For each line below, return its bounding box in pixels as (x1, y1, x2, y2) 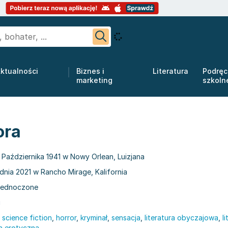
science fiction (2, 213, 52, 222)
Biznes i (76, 67, 104, 75)
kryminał (80, 213, 107, 222)
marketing (76, 76, 112, 84)
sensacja (111, 213, 140, 222)
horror (56, 213, 76, 222)
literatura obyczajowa (145, 213, 218, 222)
